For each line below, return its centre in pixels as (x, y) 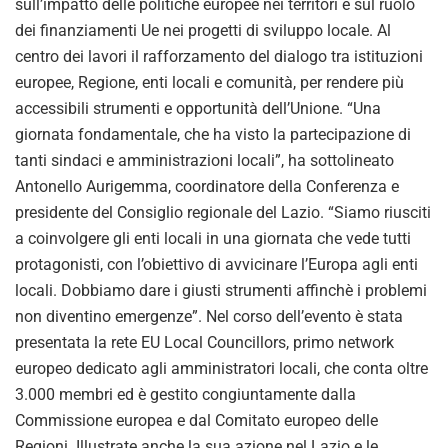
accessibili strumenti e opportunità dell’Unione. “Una (198, 108)
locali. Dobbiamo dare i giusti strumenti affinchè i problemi (221, 290)
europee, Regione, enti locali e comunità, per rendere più (209, 82)
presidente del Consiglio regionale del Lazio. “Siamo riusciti (223, 212)
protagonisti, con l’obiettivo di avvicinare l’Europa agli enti (216, 264)
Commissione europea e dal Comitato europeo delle (196, 420)
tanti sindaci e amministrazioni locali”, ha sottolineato (204, 160)
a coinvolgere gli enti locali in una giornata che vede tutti (213, 238)
